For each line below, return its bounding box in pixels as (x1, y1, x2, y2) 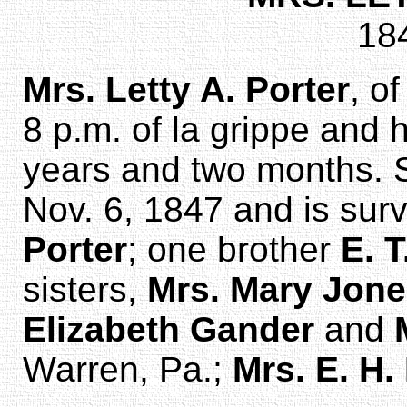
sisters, (23, 269, 147, 309)
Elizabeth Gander (23, 309, 314, 349)
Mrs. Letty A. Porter (23, 69, 350, 109)
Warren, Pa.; (23, 349, 233, 389)
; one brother (127, 229, 341, 269)
